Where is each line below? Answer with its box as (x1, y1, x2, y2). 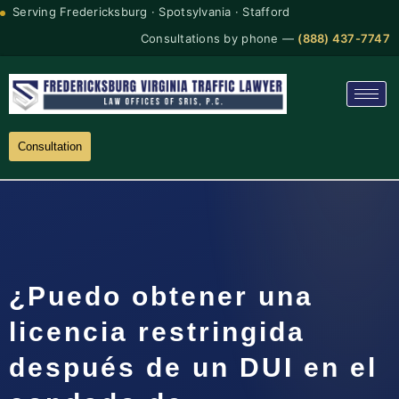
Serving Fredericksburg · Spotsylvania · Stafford (12, 4, 290, 19)
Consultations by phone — (140, 31, 298, 45)
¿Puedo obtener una (9, 281, 313, 311)
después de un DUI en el (9, 352, 378, 382)
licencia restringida (9, 316, 305, 346)
